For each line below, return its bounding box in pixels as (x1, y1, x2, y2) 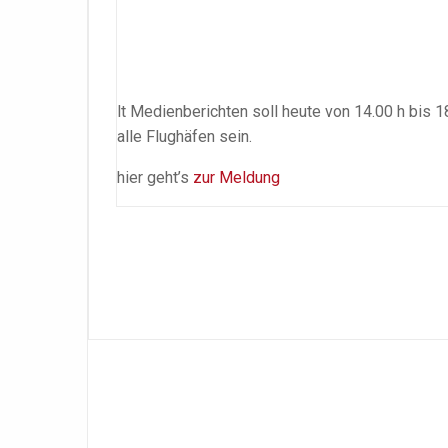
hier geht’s (117, 168, 193, 188)
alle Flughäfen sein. (117, 127, 252, 147)
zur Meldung (193, 168, 280, 188)
